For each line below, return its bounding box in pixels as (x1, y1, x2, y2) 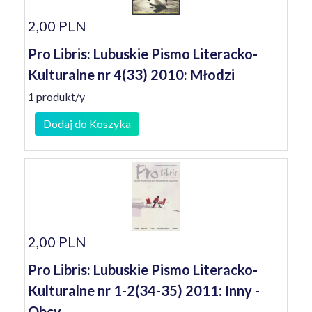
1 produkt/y (28, 90, 85, 103)
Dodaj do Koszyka (43, 117, 131, 130)
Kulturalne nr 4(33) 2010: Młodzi (28, 66, 235, 83)
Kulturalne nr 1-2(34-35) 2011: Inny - (28, 282, 260, 299)
